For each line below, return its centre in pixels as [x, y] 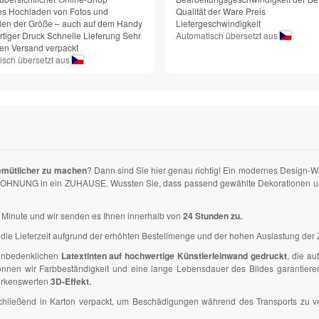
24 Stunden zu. [213, 216]
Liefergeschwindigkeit [218, 23]
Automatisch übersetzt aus [228, 36]
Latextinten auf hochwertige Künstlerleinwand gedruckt [174, 256]
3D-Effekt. [71, 282]
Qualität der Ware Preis [221, 11]
